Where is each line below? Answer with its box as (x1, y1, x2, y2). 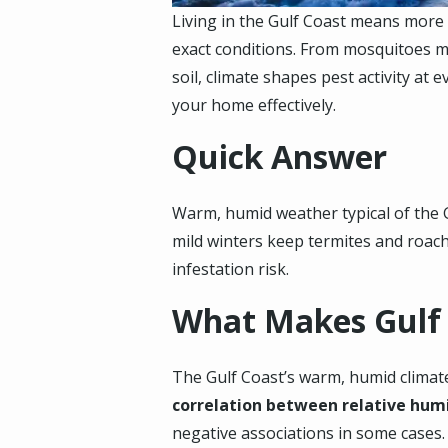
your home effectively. (172, 94, 336, 116)
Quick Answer (172, 135, 387, 178)
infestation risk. (172, 258, 289, 280)
